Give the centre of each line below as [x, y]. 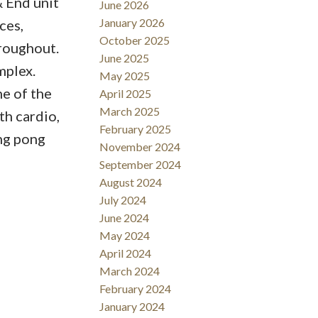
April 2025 [126, 93]
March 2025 [130, 111]
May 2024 [125, 235]
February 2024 [136, 288]
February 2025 [136, 128]
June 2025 [125, 57]
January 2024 [132, 306]
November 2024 [140, 146]
